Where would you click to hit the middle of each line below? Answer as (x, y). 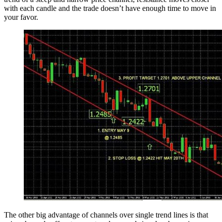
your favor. (21, 17)
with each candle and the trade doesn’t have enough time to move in (110, 8)
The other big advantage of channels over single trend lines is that (106, 215)
